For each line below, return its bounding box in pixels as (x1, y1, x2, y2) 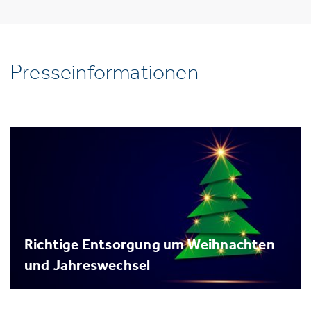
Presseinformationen (10, 59, 199, 85)
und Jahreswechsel (24, 255, 151, 274)
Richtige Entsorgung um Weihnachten (24, 235, 275, 253)
